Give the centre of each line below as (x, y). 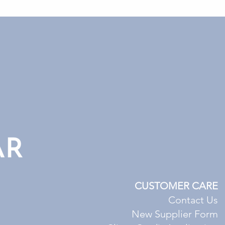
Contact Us (193, 200)
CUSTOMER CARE (176, 186)
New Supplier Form (175, 214)
